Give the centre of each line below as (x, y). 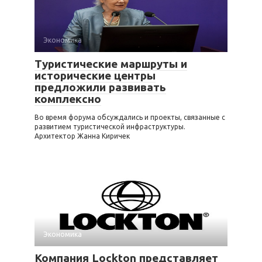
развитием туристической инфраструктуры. (110, 127)
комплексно (68, 99)
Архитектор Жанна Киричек (82, 136)
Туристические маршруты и (111, 64)
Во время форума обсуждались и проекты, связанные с (130, 118)
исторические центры (95, 76)
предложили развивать (100, 87)
